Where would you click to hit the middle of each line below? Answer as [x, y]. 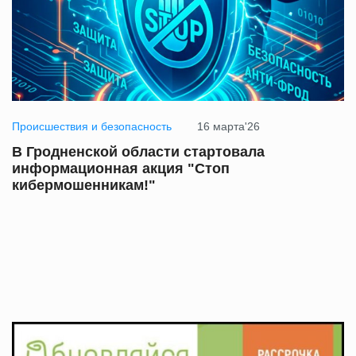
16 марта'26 [228, 127]
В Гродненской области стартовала [138, 152]
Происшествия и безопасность [92, 127]
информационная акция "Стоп [121, 169]
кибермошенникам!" [84, 186]
